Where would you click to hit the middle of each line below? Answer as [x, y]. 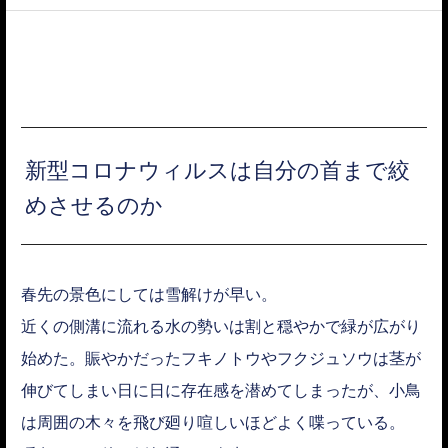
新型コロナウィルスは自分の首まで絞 [218, 169]
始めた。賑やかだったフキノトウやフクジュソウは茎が [221, 358]
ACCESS [87, 36]
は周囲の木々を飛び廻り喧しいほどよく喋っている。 [213, 422]
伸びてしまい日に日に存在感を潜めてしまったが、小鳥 [221, 390]
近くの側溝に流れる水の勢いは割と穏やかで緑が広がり [221, 326]
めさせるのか [94, 204]
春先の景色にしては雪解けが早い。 [149, 294]
